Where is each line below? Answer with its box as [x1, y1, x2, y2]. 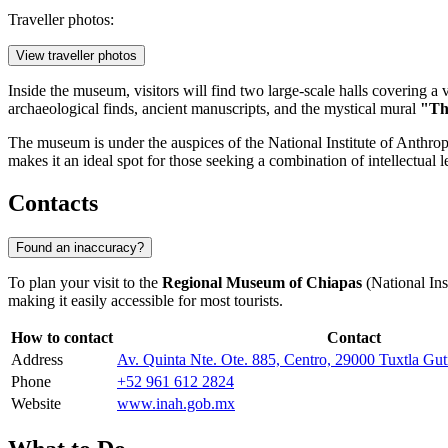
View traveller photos [16, 48, 137, 64]
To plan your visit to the [8, 274, 162, 292]
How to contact [11, 329, 113, 347]
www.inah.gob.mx [117, 395, 235, 413]
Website [11, 395, 61, 413]
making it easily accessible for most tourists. [8, 292, 283, 310]
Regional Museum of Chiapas [162, 274, 362, 292]
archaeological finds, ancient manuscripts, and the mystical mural [8, 100, 420, 118]
